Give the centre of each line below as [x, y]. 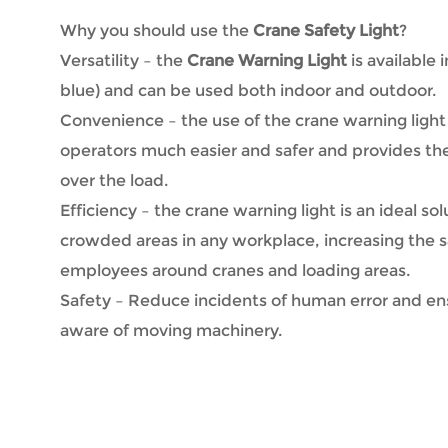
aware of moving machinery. [171, 330]
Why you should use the [156, 30]
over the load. [114, 180]
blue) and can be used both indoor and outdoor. [248, 90]
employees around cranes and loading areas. [235, 270]
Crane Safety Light [326, 30]
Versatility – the [123, 60]
